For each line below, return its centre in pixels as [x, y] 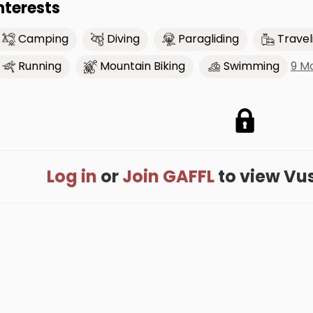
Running [40, 66]
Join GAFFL [168, 176]
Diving [123, 39]
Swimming [252, 66]
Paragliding [209, 39]
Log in [72, 176]
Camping [43, 39]
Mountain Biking [143, 66]
